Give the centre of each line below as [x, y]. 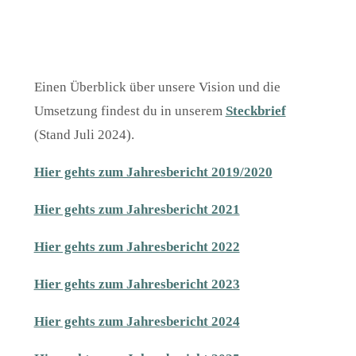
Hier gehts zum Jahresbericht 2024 [137, 322]
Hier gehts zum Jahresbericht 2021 [137, 210]
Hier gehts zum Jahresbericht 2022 [137, 247]
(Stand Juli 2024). [84, 135]
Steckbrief [255, 111]
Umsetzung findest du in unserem [130, 111]
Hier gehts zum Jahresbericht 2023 [137, 284]
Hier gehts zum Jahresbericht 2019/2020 [153, 172]
